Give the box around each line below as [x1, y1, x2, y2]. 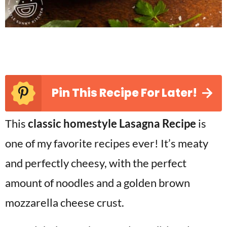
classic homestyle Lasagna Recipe [26, 117, 196, 130]
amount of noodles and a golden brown [5, 176, 190, 190]
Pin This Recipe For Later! [52, 85, 197, 101]
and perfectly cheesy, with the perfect [5, 156, 186, 170]
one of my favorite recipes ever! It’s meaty [5, 136, 208, 150]
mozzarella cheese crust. [5, 196, 124, 209]
